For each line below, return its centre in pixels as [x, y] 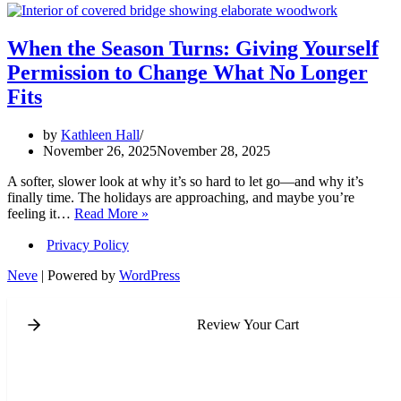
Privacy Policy [88, 244]
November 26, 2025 [100, 150]
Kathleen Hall [100, 134]
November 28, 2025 [213, 150]
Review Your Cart [247, 324]
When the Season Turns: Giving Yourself [193, 48]
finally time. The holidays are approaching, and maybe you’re [181, 197]
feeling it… [41, 213]
